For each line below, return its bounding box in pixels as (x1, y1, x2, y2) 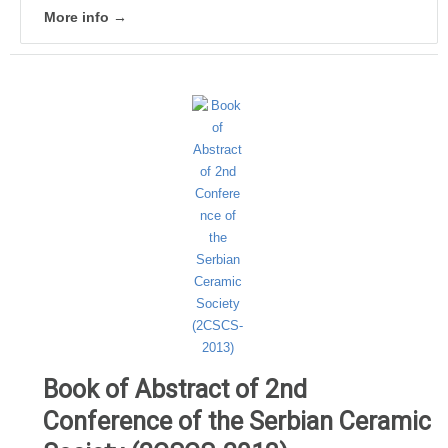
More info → (44, 8, 127, 25)
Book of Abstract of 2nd (43, 374, 307, 404)
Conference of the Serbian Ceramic (43, 406, 431, 436)
